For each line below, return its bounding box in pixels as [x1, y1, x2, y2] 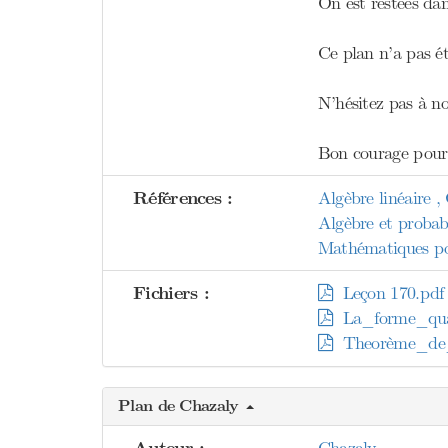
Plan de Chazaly [118, 396, 244, 416]
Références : [133, 187, 233, 210]
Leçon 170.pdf [331, 282, 444, 304]
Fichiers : [133, 282, 209, 305]
